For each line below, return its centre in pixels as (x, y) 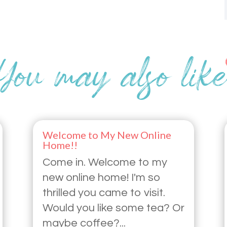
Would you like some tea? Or (113, 208)
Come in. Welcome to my (105, 162)
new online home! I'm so (101, 177)
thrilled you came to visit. (104, 193)
